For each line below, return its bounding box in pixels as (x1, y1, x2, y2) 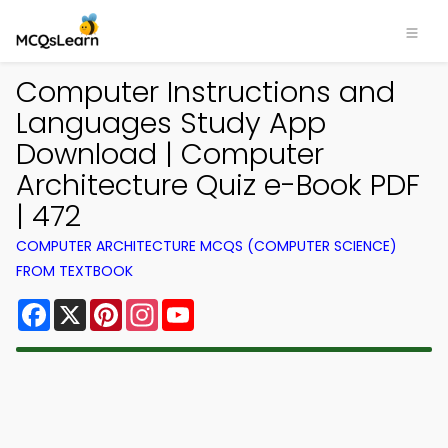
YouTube (194, 295, 262, 318)
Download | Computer (16, 134, 324, 174)
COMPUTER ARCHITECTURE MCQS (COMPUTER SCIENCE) (16, 236, 397, 256)
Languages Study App (16, 103, 326, 143)
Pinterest (122, 295, 194, 318)
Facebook (50, 295, 129, 318)
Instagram (158, 295, 240, 318)
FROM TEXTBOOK (16, 261, 133, 281)
